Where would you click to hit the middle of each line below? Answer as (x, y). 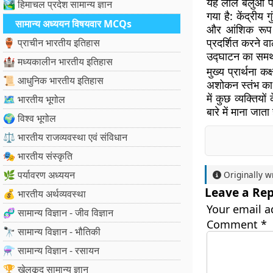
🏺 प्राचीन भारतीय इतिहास (51, 43)
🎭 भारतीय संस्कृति (38, 156)
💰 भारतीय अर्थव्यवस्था (44, 194)
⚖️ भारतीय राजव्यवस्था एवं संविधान (65, 137)
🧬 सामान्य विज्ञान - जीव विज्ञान (58, 213)
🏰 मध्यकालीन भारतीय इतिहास (58, 62)
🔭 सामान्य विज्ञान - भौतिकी (52, 232)
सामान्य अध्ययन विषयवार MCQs (73, 24)
